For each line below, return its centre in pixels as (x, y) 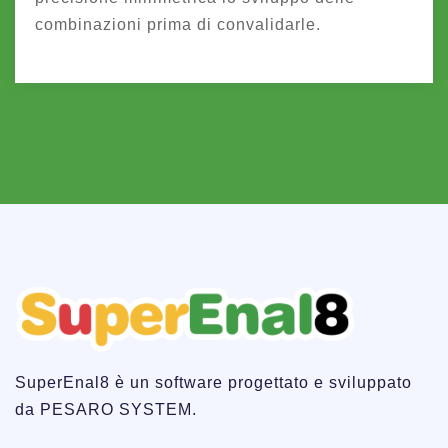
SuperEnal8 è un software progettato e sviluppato (213, 382)
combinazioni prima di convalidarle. (178, 24)
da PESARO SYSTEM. (106, 409)
